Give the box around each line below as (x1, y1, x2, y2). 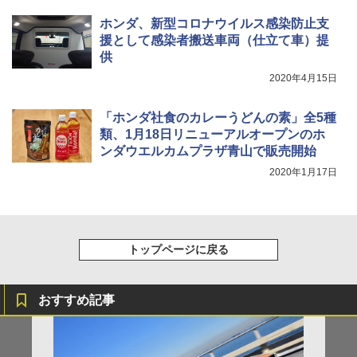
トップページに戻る (128, 243, 229, 257)
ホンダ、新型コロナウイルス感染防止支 (100, 17, 329, 31)
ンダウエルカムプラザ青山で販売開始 (100, 144, 316, 159)
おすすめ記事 (38, 293, 115, 308)
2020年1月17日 (269, 167, 337, 178)
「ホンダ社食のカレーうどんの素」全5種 (100, 111, 336, 125)
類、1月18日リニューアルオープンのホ (100, 127, 325, 142)
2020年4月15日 (269, 73, 337, 84)
